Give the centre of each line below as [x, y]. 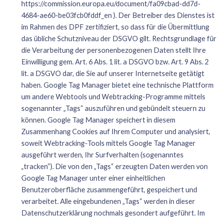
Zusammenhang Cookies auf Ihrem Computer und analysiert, [116, 131]
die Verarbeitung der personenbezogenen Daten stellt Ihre [113, 50]
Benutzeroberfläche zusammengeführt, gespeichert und [109, 189]
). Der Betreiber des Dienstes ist [163, 15]
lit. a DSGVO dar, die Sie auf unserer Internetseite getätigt [113, 73]
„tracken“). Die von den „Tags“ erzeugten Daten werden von [114, 166]
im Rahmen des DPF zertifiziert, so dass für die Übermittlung [115, 27]
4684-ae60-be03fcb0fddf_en [66, 15]
